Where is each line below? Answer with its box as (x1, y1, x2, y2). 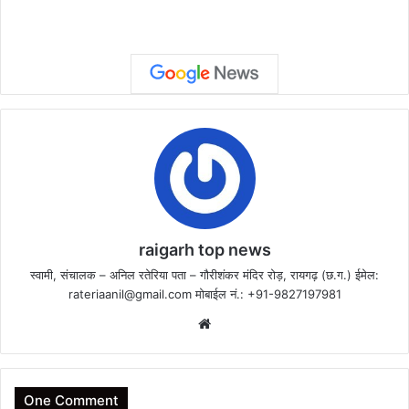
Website (215, 314, 267, 332)
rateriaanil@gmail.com (68, 287, 192, 302)
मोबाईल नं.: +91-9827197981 (191, 287, 341, 302)
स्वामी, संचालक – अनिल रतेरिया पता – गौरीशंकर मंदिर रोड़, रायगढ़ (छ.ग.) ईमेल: (30, 267, 379, 283)
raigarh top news (138, 240, 271, 260)
